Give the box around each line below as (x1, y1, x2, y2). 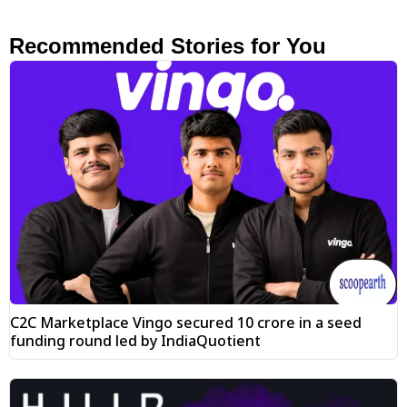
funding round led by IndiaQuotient (10, 331, 261, 352)
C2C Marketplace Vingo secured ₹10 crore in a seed (10, 313, 362, 333)
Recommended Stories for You (9, 33, 326, 58)
